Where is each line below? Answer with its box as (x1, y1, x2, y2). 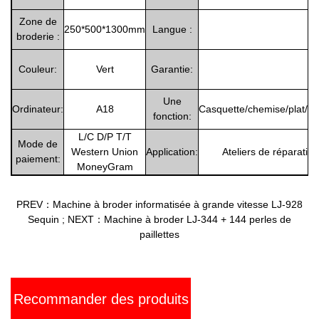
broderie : (16, 30, 60, 42)
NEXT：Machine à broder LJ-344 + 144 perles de (68, 213, 291, 225)
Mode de (18, 137, 58, 150)
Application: (146, 145, 198, 157)
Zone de (19, 15, 57, 27)
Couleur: (19, 63, 57, 75)
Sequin (28, 213, 59, 225)
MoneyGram (76, 160, 133, 172)
